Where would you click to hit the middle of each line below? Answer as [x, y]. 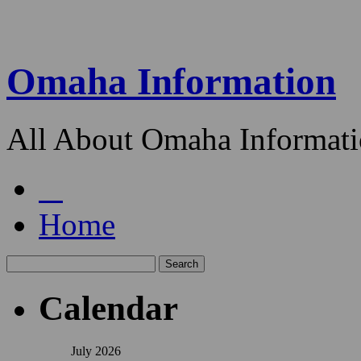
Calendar [108, 308]
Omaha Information [171, 82]
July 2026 [96, 351]
